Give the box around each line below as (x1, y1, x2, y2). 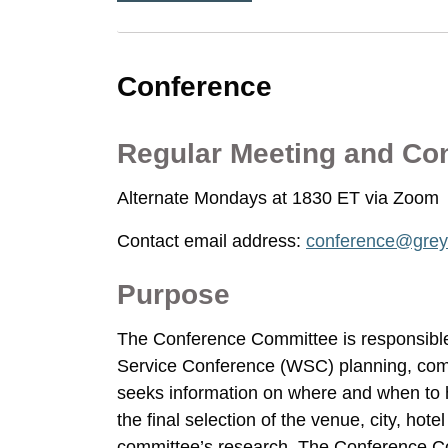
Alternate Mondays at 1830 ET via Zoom (117, 188, 439, 208)
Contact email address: (117, 231, 306, 251)
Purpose (117, 279, 230, 310)
